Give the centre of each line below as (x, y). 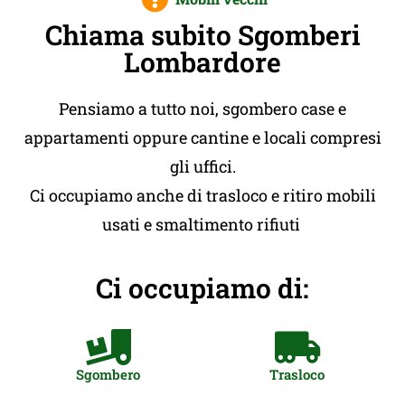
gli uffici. (202, 166)
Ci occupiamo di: (202, 287)
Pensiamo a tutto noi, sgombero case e (202, 108)
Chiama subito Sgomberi (202, 34)
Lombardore (202, 61)
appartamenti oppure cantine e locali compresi (202, 137)
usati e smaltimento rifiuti (202, 224)
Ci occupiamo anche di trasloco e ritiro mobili (202, 195)
